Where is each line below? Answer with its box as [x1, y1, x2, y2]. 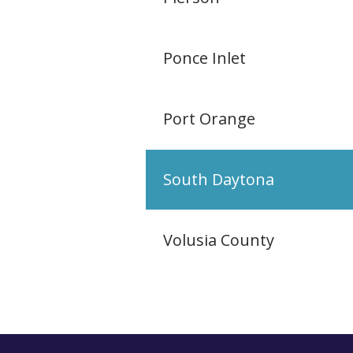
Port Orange [163, 108, 255, 129]
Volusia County [163, 229, 274, 251]
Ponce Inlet [163, 47, 246, 69]
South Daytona [163, 169, 274, 190]
